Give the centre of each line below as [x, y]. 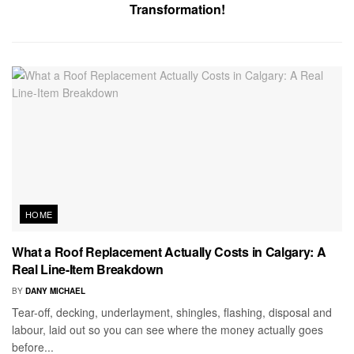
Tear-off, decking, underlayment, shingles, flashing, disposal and [172, 312]
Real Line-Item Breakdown [88, 269]
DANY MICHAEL [55, 290]
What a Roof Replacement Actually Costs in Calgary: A [169, 251]
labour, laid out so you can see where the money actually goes [168, 329]
